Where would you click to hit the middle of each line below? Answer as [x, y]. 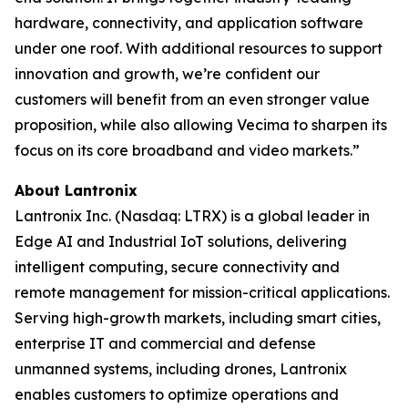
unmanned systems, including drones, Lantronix [181, 369]
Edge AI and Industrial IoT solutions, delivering [181, 241]
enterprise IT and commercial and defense [165, 343]
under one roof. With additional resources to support [199, 48]
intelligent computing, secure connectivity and [177, 267]
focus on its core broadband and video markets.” [187, 150]
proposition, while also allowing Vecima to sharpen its [201, 125]
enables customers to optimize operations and [177, 394]
